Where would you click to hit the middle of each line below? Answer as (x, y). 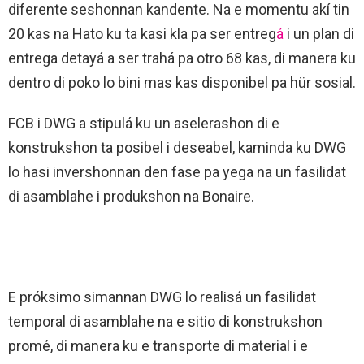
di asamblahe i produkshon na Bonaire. (131, 196)
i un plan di (319, 33)
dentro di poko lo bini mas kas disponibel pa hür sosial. (182, 82)
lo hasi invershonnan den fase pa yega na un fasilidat (177, 171)
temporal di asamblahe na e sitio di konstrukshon (165, 321)
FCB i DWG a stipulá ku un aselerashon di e (144, 123)
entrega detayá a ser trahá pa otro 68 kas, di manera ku (182, 58)
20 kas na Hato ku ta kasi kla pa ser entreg (142, 33)
